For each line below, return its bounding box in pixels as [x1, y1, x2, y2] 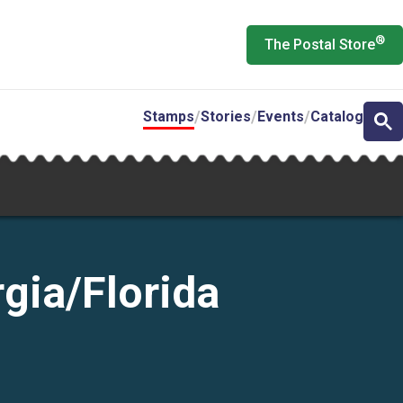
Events [257, 108, 304, 125]
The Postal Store [264, 35, 375, 53]
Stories [201, 108, 251, 125]
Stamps [143, 108, 194, 125]
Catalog [310, 108, 363, 125]
